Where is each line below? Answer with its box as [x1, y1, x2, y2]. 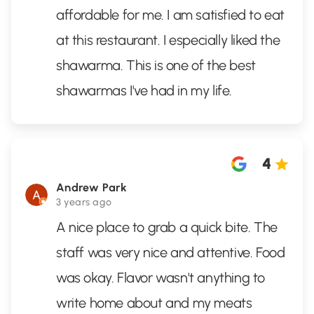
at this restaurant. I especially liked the [56, 32, 280, 48]
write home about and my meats [56, 294, 252, 311]
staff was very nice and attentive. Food [56, 244, 285, 261]
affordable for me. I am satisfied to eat [56, 6, 285, 23]
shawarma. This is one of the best [56, 57, 256, 74]
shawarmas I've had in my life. [56, 82, 233, 99]
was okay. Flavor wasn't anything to [56, 269, 266, 286]
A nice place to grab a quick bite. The [56, 219, 278, 235]
